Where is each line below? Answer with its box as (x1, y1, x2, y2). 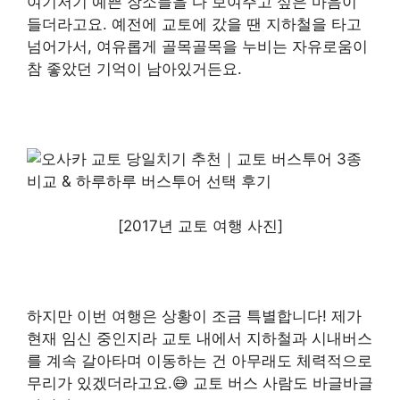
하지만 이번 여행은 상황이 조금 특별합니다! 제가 (27, 307, 362, 326)
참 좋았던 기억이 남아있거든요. (27, 59, 242, 78)
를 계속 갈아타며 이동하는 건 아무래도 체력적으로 (27, 352, 372, 371)
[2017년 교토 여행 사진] (117, 217, 283, 236)
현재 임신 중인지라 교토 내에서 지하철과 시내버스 (27, 329, 372, 348)
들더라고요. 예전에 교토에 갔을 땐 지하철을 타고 (27, 14, 362, 33)
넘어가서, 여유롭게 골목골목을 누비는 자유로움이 (27, 37, 368, 55)
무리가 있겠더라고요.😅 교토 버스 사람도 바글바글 (27, 374, 373, 393)
